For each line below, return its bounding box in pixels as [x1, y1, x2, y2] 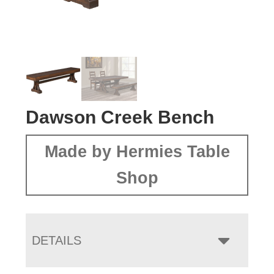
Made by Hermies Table [44, 143, 230, 161]
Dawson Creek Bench [26, 107, 215, 128]
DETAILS [32, 234, 82, 248]
